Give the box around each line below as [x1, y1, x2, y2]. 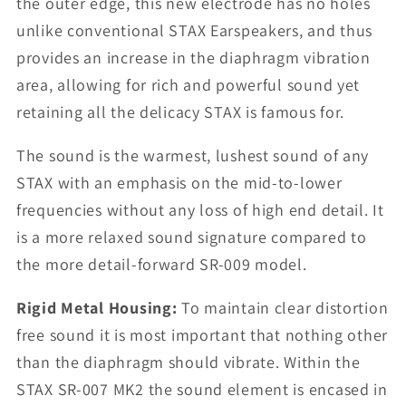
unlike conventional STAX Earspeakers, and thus [16, 20, 373, 42]
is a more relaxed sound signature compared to [16, 227, 367, 248]
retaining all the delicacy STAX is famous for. [16, 101, 345, 123]
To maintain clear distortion [181, 297, 389, 319]
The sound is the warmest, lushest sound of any [16, 145, 370, 167]
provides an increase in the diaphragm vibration [16, 47, 371, 69]
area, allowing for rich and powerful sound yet [16, 74, 361, 96]
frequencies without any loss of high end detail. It [16, 199, 384, 221]
